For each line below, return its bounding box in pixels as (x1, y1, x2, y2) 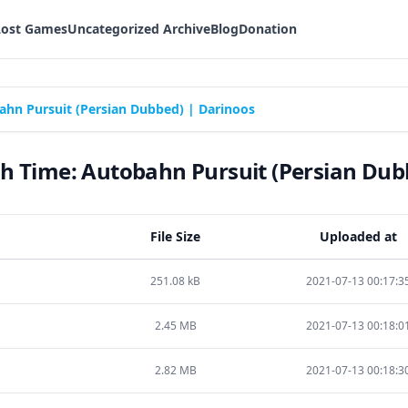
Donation (239, 20, 297, 37)
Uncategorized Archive (67, 20, 210, 37)
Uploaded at (319, 228, 397, 245)
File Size (150, 228, 200, 245)
